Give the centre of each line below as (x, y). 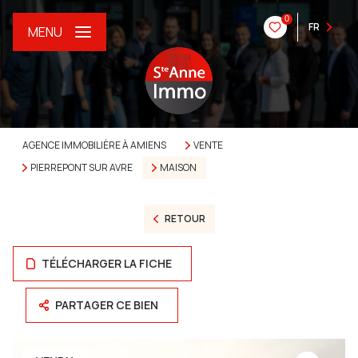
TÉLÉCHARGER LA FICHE (107, 263)
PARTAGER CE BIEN (107, 305)
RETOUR (185, 219)
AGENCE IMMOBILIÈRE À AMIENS (94, 145)
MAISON (178, 167)
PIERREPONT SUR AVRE (81, 167)
